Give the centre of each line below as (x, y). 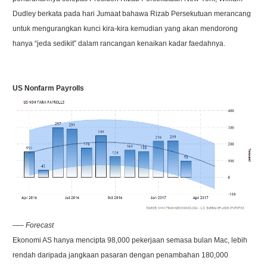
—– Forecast (33, 226)
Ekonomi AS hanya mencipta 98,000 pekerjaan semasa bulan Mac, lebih (130, 240)
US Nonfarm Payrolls (49, 88)
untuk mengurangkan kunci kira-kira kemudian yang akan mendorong (125, 29)
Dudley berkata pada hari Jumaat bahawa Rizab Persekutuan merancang (132, 14)
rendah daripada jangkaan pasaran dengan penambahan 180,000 (121, 255)
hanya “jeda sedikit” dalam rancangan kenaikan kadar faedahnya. (119, 44)
